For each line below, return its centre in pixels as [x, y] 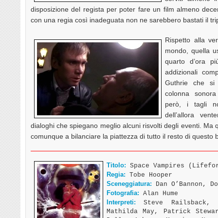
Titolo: [116, 165]
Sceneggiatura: [129, 183]
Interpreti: [121, 202]
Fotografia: [123, 193]
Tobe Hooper [149, 175]
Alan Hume [159, 193]
